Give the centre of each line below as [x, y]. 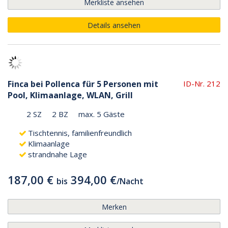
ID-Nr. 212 [202, 83]
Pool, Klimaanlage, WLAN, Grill [70, 95]
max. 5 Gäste [102, 114]
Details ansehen [114, 25]
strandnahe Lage [58, 154]
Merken [114, 207]
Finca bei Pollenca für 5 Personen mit [83, 84]
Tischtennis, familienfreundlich [80, 133]
